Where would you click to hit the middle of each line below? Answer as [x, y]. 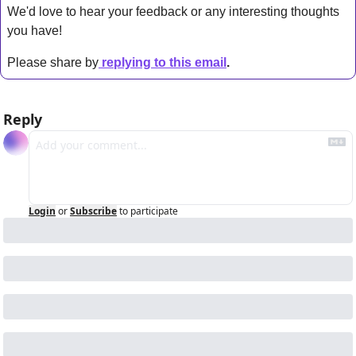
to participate [149, 211]
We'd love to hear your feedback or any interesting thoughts [173, 11]
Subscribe [93, 211]
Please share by [53, 62]
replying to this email [164, 62]
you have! [36, 30]
